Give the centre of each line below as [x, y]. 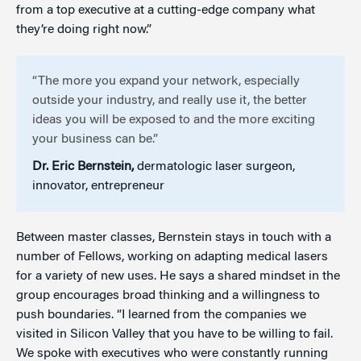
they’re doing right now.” [84, 30]
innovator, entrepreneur [98, 186]
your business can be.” [95, 139]
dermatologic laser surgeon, [216, 167]
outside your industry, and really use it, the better [170, 101]
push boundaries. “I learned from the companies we [161, 315]
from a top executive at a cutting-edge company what [166, 10]
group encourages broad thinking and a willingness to [168, 296]
